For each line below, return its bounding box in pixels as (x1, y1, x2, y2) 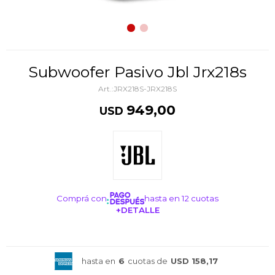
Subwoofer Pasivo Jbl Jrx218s (38, 63, 247, 81)
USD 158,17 (171, 255, 218, 266)
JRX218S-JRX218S (114, 84, 177, 93)
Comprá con (56, 193, 107, 203)
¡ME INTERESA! (106, 231, 169, 241)
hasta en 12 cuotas (144, 193, 219, 203)
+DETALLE (115, 205, 160, 215)
